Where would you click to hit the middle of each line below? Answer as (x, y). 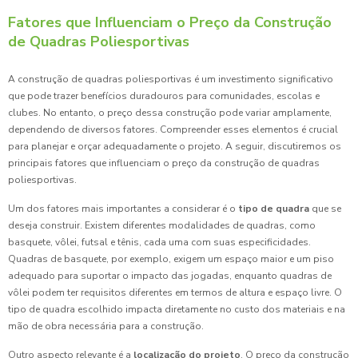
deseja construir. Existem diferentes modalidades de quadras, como (162, 226)
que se (325, 209)
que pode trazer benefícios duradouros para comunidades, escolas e (164, 96)
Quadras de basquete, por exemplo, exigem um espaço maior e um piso (171, 259)
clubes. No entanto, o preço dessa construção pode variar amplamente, (170, 113)
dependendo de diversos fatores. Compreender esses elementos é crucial (173, 130)
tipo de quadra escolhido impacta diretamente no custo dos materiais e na (177, 310)
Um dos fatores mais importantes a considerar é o (123, 209)
